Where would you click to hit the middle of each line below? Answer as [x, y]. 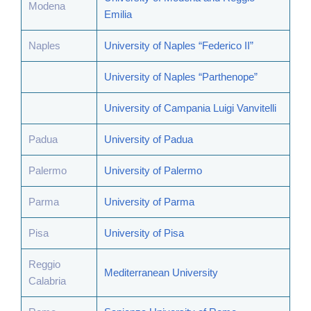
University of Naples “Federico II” [179, 45]
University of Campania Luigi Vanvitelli [190, 108]
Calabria [47, 281]
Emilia [118, 14]
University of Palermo [153, 170]
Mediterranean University [161, 272]
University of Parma [149, 202]
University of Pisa [144, 233]
